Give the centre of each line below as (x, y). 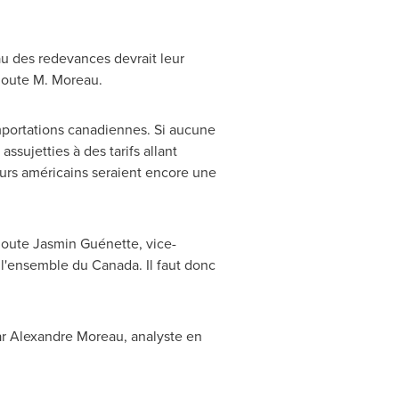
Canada (115, 265)
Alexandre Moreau (66, 336)
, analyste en (163, 336)
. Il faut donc (177, 265)
